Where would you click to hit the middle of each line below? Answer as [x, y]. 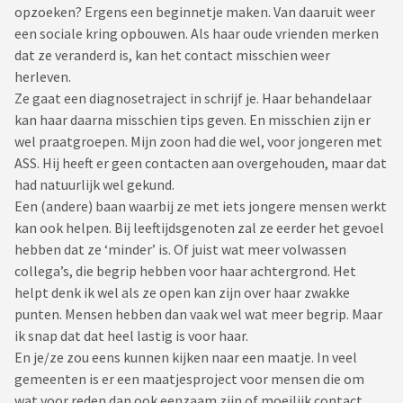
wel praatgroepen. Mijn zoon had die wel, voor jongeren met [198, 142]
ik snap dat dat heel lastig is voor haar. [131, 336]
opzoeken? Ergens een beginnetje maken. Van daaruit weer [195, 12]
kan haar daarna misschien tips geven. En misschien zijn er [193, 120]
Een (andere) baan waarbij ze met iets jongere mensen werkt [201, 206]
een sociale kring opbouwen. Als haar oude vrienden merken [197, 34]
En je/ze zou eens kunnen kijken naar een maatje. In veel [186, 358]
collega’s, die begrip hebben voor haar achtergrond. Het [185, 271]
